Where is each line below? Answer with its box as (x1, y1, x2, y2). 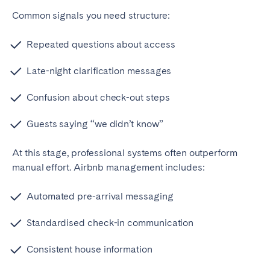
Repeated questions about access (27, 39, 175, 51)
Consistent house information (27, 243, 152, 256)
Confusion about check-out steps (27, 92, 170, 104)
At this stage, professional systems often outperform (12, 147, 237, 159)
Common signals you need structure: (12, 10, 171, 22)
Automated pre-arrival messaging (27, 190, 174, 202)
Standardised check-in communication (27, 217, 194, 229)
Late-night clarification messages (27, 65, 172, 77)
